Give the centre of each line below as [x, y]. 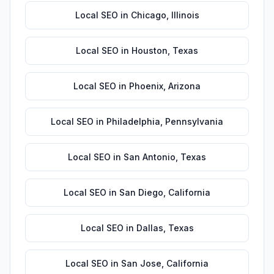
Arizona [184, 86]
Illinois [185, 15]
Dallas [150, 228]
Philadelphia [133, 121]
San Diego [141, 192]
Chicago [148, 15]
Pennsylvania [194, 121]
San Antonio [150, 157]
